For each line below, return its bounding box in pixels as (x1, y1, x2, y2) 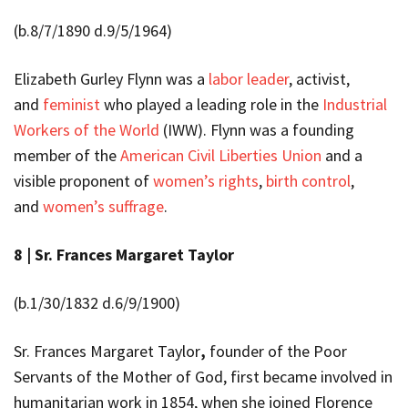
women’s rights (153, 169, 259, 191)
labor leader (209, 67, 289, 89)
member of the (14, 144, 120, 166)
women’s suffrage (43, 195, 164, 217)
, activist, (289, 67, 350, 89)
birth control (266, 169, 351, 191)
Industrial (322, 93, 387, 115)
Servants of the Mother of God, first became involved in (14, 365, 393, 387)
